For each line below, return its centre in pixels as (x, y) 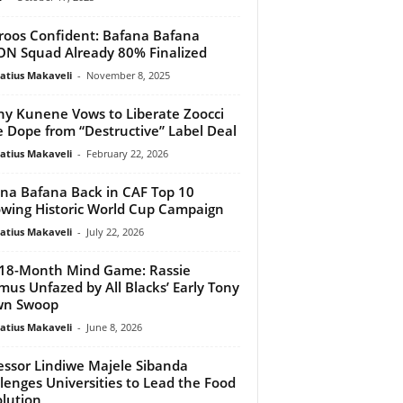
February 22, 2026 (127, 153)
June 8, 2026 (114, 327)
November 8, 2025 (128, 75)
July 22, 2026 (115, 231)
